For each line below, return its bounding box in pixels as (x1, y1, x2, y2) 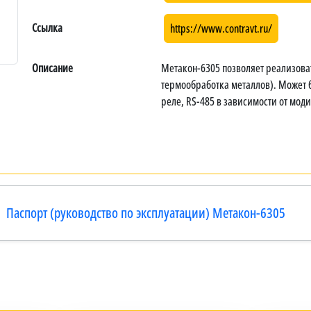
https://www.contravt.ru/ (170, 20, 272, 36)
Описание (32, 60, 73, 76)
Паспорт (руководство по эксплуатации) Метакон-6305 (6, 203, 285, 222)
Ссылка (32, 19, 62, 35)
